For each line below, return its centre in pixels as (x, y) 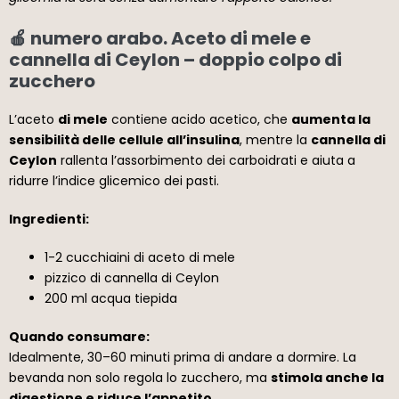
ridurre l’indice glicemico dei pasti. (114, 180)
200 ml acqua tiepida (111, 298)
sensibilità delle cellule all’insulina (124, 139)
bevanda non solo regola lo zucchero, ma (140, 377)
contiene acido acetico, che (199, 119)
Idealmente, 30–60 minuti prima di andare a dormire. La (183, 357)
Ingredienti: (49, 219)
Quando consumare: (79, 336)
